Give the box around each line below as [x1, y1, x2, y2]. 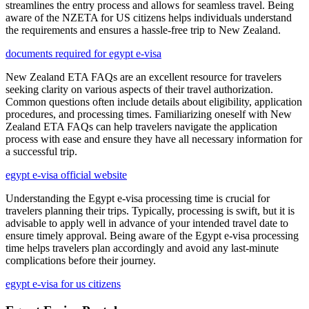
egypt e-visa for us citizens [6, 278, 121, 290]
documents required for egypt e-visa [6, 48, 161, 60]
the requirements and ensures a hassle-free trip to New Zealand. [6, 24, 281, 37]
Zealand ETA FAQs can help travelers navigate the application [6, 121, 277, 133]
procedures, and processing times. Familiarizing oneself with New [6, 108, 292, 121]
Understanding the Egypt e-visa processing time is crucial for [6, 192, 270, 205]
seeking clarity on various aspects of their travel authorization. [6, 83, 273, 96]
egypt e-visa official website [6, 169, 127, 181]
